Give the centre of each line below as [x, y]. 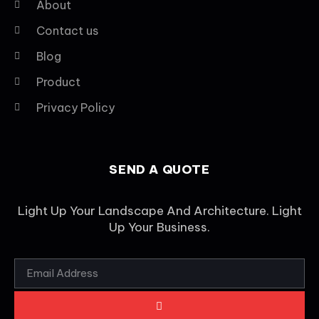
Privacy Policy [75, 107]
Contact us [67, 30]
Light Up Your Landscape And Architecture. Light [159, 210]
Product [58, 82]
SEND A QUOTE [159, 169]
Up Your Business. [159, 227]
